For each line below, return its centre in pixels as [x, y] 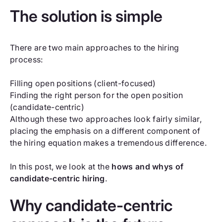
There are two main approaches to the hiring [95, 48]
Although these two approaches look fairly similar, [106, 119]
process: [27, 60]
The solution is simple [86, 16]
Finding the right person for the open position [97, 95]
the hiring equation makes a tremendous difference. [109, 143]
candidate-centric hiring [57, 179]
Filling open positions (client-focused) [83, 83]
